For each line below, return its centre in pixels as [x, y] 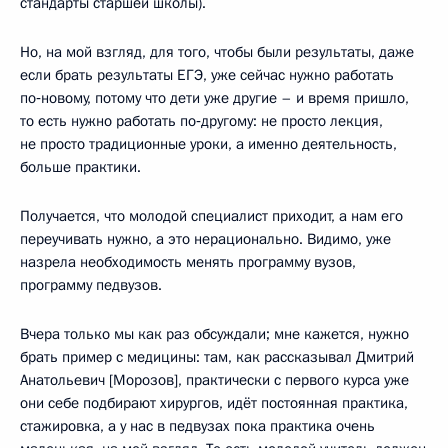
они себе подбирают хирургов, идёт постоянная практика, [214, 403]
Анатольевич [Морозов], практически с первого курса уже [214, 380]
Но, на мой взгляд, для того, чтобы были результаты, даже [217, 52]
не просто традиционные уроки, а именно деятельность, [208, 144]
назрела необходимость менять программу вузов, [188, 262]
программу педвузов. [91, 285]
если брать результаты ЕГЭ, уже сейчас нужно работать [207, 75]
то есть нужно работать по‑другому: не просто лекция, [201, 121]
